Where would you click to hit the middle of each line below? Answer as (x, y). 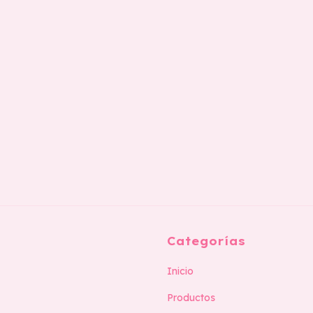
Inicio (180, 271)
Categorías (206, 241)
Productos (191, 297)
